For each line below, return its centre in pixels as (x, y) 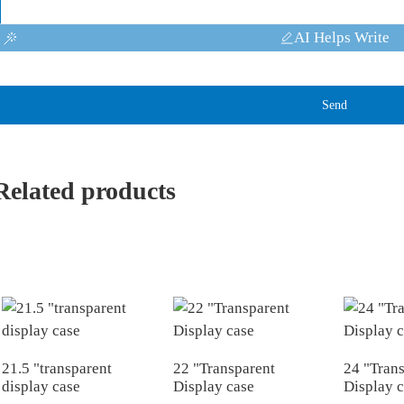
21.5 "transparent (57, 369)
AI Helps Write (342, 38)
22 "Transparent (224, 369)
